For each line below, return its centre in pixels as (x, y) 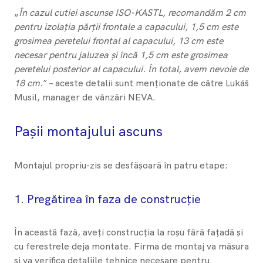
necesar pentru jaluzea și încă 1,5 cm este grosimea (121, 55)
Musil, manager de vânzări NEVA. (85, 97)
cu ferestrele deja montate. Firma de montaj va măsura (131, 247)
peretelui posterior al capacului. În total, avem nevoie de (131, 69)
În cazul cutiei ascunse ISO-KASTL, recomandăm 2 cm (132, 12)
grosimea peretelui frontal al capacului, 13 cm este (119, 41)
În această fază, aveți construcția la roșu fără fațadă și (129, 232)
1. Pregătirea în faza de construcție (107, 199)
